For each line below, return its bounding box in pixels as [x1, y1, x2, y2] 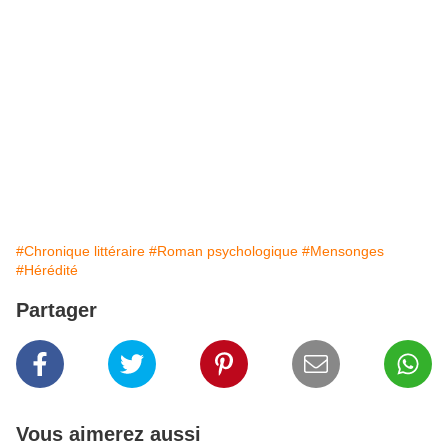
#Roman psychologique [149, 243, 298, 260]
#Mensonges [302, 243, 384, 260]
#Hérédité [16, 262, 78, 279]
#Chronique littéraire [16, 243, 145, 260]
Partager [16, 299, 97, 322]
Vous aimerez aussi [16, 423, 201, 446]
